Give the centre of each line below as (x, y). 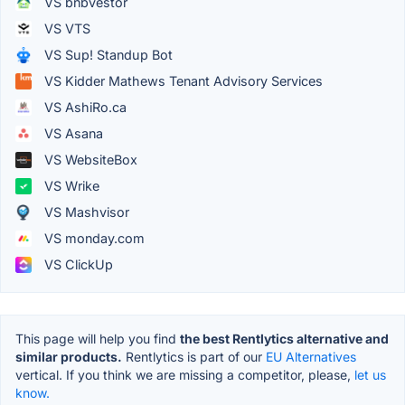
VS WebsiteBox (89, 160)
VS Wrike (70, 186)
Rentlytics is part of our (194, 357)
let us (370, 375)
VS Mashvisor (85, 212)
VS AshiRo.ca (84, 108)
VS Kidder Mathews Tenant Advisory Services (182, 81)
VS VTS (66, 29)
